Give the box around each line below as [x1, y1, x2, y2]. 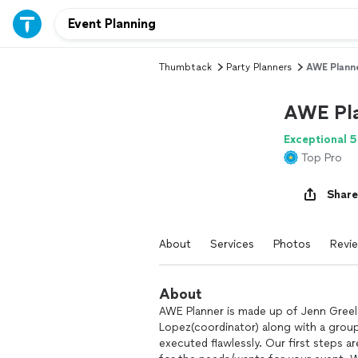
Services [210, 237, 254, 251]
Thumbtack [159, 62, 212, 73]
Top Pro [301, 151, 342, 165]
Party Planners [226, 62, 292, 73]
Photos [273, 237, 311, 251]
